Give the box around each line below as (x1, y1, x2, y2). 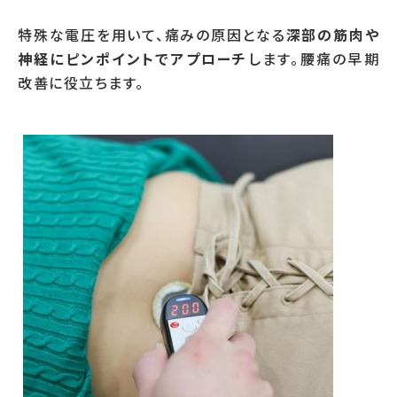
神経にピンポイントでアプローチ (18, 48, 248, 69)
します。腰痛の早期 (247, 48, 380, 69)
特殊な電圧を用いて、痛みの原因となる (18, 24, 286, 45)
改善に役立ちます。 (18, 72, 144, 93)
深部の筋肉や (285, 24, 380, 45)
